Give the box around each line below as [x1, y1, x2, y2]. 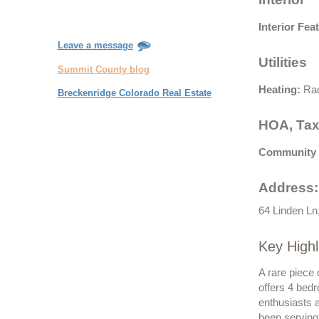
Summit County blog [57, 63, 150, 75]
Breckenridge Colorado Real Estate [57, 88, 211, 99]
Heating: [258, 84, 300, 96]
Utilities [258, 54, 307, 70]
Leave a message [57, 40, 133, 51]
